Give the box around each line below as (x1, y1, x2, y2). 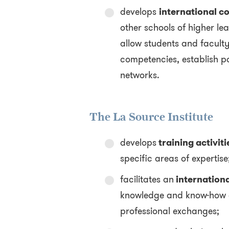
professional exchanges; (120, 204, 219, 218)
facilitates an (120, 173, 174, 186)
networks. (120, 68, 159, 82)
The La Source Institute (89, 110, 213, 124)
